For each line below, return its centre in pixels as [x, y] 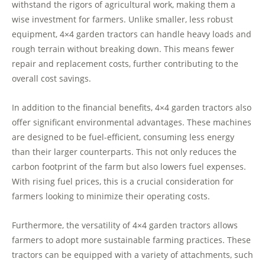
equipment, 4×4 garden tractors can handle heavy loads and [132, 34]
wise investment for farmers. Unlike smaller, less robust [122, 19]
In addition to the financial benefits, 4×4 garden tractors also [132, 107]
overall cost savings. [51, 78]
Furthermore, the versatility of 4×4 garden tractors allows [125, 225]
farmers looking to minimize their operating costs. [111, 196]
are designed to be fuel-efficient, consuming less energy [123, 137]
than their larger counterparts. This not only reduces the [124, 151]
